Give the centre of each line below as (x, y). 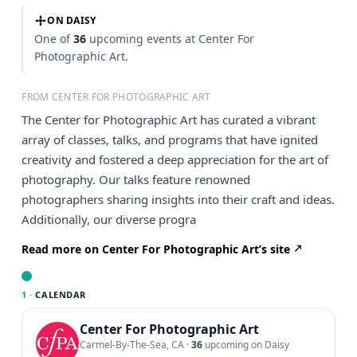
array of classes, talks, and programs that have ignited (170, 139)
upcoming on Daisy (246, 345)
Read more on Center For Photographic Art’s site (156, 249)
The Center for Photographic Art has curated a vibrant (169, 120)
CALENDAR (59, 294)
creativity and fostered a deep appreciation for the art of (175, 159)
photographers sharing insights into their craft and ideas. (178, 199)
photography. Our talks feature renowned (136, 179)
